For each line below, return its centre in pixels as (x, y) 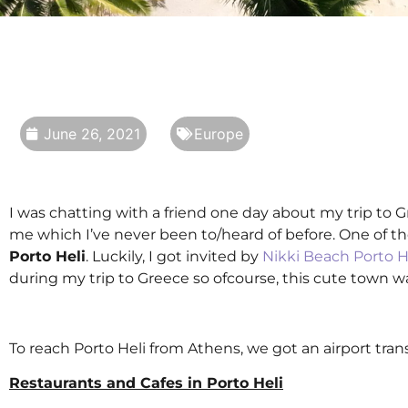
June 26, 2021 (92, 133)
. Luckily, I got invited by (174, 257)
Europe (219, 133)
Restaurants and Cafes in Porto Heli (146, 383)
